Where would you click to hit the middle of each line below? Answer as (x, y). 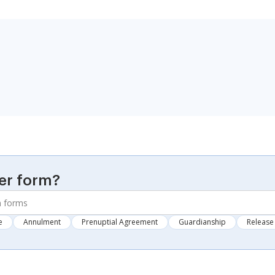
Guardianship (202, 222)
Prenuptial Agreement (120, 222)
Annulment (42, 222)
